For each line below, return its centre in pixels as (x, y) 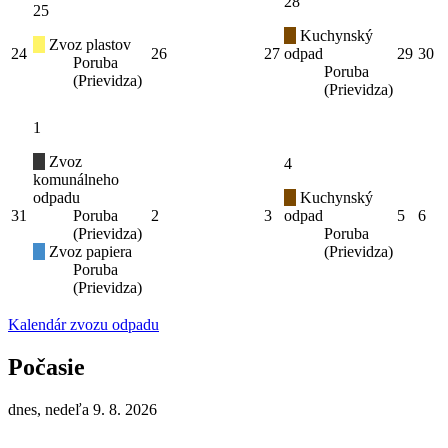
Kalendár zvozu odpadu (83, 324)
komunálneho (76, 179)
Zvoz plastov (88, 44)
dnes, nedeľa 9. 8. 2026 (82, 409)
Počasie (46, 366)
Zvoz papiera (88, 251)
